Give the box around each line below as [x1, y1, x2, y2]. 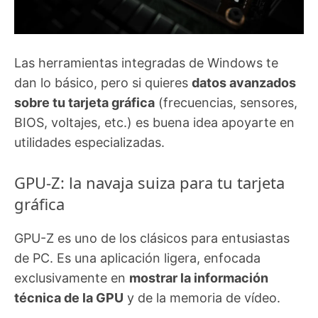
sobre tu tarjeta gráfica [14, 95, 155, 111]
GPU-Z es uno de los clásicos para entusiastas [14, 231, 290, 246]
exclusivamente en [14, 270, 129, 286]
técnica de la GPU [14, 290, 124, 306]
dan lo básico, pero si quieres [14, 75, 192, 91]
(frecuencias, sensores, [155, 95, 297, 111]
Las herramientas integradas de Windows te [14, 55, 278, 71]
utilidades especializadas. [14, 135, 165, 150]
